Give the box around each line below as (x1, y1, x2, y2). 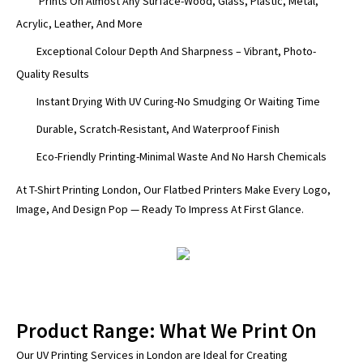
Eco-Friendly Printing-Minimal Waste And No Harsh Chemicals (36, 149, 327, 164)
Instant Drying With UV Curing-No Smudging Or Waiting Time (36, 94, 320, 109)
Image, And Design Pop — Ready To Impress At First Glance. (16, 202, 304, 217)
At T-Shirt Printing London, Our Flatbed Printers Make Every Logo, (16, 182, 331, 198)
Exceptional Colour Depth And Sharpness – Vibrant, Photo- (36, 44, 316, 59)
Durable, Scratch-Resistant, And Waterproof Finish (36, 122, 280, 137)
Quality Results (16, 66, 89, 82)
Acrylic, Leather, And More (16, 16, 143, 32)
